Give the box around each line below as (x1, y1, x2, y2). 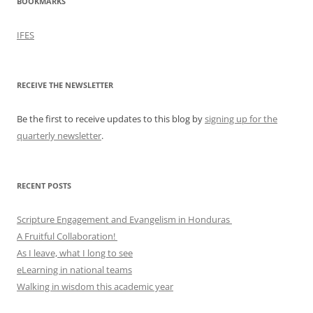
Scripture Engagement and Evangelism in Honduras (17, 213, 232, 226)
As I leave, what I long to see (17, 247, 133, 260)
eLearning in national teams (17, 263, 132, 277)
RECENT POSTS (17, 180, 71, 191)
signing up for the (205, 112, 277, 126)
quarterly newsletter (17, 129, 101, 143)
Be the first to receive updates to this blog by (17, 112, 205, 126)
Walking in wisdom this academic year (17, 280, 173, 293)
